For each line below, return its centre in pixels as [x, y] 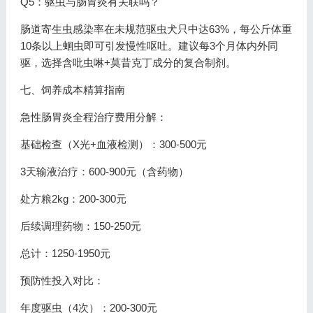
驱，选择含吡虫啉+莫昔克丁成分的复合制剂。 [128, 63]
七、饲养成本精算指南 [72, 90]
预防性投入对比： [62, 281]
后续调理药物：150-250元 [80, 226]
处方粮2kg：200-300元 [73, 199]
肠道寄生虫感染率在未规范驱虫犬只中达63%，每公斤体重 [156, 29]
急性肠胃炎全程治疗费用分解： [93, 117]
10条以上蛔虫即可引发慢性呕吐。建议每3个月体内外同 [149, 46]
